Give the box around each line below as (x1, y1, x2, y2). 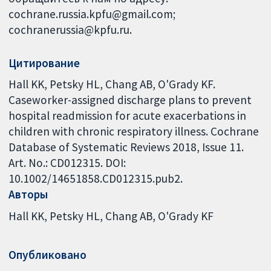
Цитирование (8, 55, 80, 70)
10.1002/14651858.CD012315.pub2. (8, 171, 183, 186)
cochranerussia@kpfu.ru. (8, 22, 132, 37)
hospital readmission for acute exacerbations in (8, 108, 247, 123)
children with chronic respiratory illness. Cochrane (8, 124, 260, 139)
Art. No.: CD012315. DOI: (8, 155, 126, 171)
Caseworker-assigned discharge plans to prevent (8, 93, 252, 108)
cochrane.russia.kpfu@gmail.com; (8, 6, 176, 21)
